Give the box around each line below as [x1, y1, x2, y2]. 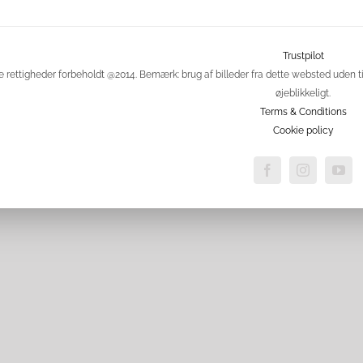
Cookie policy [272, 125, 334, 136]
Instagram [309, 163, 359, 176]
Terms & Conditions [259, 106, 347, 117]
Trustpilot [282, 50, 324, 62]
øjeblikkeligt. [275, 88, 331, 99]
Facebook [273, 163, 323, 176]
